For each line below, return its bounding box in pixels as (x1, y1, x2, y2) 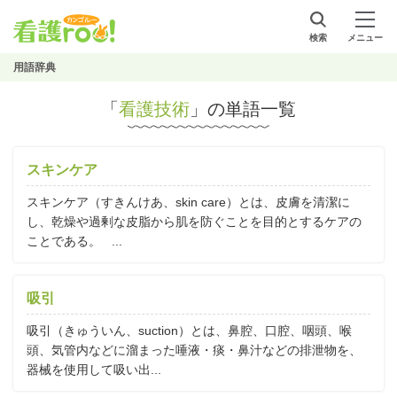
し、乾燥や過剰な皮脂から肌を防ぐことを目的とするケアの (27, 214, 362, 229)
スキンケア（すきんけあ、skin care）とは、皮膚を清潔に (27, 195, 350, 209)
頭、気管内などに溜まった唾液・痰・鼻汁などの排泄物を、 (27, 343, 362, 357)
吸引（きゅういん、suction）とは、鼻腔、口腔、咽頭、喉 (27, 323, 352, 338)
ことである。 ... (27, 234, 122, 248)
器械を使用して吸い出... (27, 362, 161, 377)
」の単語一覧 (190, 99, 296, 119)
